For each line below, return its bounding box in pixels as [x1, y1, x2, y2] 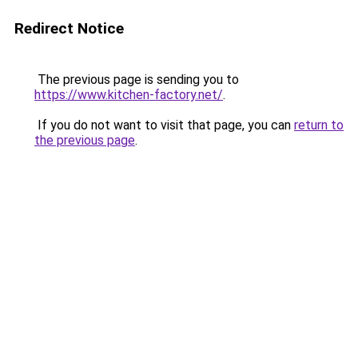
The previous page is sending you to [34, 72, 239, 87]
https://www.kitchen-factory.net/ [34, 87, 223, 102]
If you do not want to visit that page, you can [34, 117, 294, 133]
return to [294, 117, 344, 133]
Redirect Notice [14, 19, 124, 38]
